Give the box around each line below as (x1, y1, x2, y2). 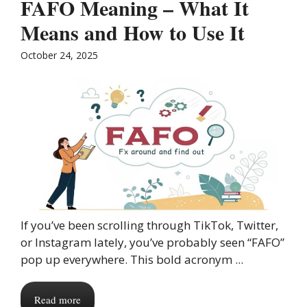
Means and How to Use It (21, 17, 245, 48)
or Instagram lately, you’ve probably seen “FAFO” (21, 234, 284, 250)
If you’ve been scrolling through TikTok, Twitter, (21, 217, 278, 233)
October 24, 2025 (21, 49, 98, 62)
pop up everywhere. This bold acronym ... (21, 251, 243, 267)
